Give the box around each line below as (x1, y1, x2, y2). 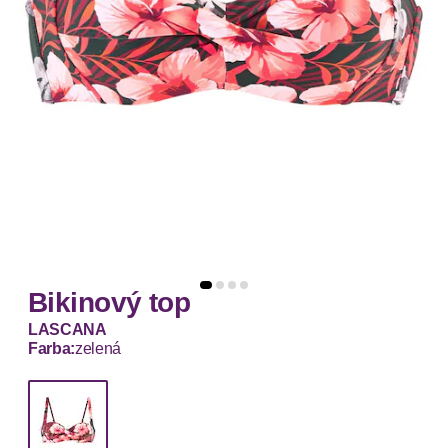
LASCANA (28, 321, 107, 339)
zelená (75, 340, 122, 358)
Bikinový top (28, 287, 191, 319)
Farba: (28, 340, 76, 358)
